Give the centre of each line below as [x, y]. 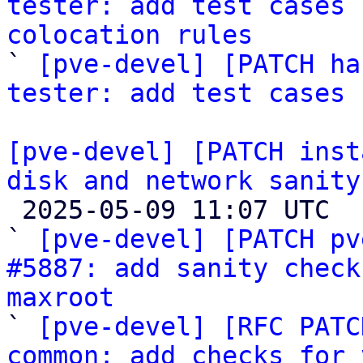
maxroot [60, 297]
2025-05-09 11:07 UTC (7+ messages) [14, 210]
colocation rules [130, 35]
